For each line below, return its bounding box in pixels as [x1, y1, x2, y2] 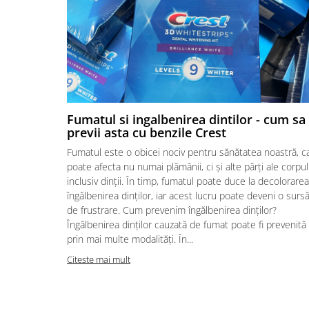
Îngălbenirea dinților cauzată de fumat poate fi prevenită [67, 217, 306, 231]
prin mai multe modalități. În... [67, 232, 193, 246]
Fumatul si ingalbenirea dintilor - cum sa [67, 110, 306, 128]
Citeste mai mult [67, 252, 130, 266]
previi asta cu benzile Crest [67, 123, 226, 141]
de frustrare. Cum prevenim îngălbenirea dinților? [67, 203, 277, 217]
